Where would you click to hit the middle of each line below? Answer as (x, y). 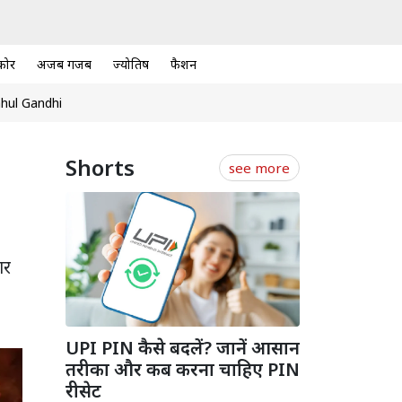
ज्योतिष (131, 65)
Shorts (100, 168)
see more (259, 168)
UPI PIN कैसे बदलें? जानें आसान (183, 348)
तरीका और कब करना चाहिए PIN (183, 370)
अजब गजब (64, 65)
